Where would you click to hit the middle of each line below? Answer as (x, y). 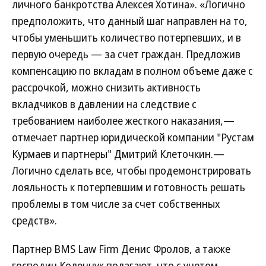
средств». (34, 220)
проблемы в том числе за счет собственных (116, 204)
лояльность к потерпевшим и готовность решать (129, 187)
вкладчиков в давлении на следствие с (104, 104)
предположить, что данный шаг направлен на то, (130, 21)
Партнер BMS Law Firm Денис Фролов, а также (121, 249)
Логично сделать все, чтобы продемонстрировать (132, 170)
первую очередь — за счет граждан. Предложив (126, 54)
